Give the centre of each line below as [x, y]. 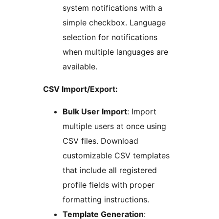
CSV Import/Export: [80, 89]
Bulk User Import [95, 112]
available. [80, 67]
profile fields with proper [109, 185]
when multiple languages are [115, 52]
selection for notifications [110, 37]
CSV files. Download [100, 141]
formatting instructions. [106, 200]
